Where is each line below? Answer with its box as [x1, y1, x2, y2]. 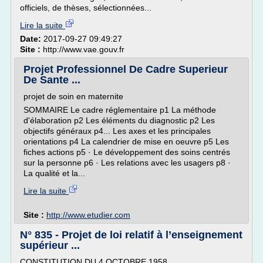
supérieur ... [20, 240, 80, 251]
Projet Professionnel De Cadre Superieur [23, 63, 228, 75]
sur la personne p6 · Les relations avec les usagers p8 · [23, 158, 231, 167]
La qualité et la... [23, 168, 85, 178]
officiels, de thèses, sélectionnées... [20, 3, 151, 12]
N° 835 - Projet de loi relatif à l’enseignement [20, 229, 242, 241]
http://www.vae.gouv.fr [43, 45, 124, 54]
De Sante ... [23, 74, 80, 86]
